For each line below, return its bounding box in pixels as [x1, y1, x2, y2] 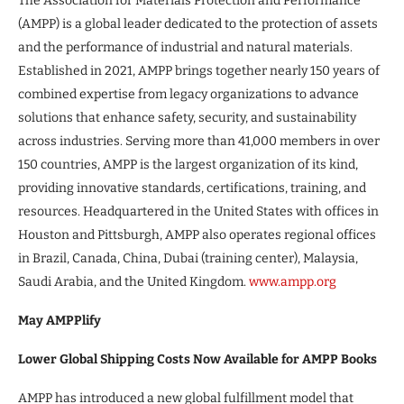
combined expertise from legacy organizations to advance [18, 86, 359, 102]
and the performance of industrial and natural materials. [18, 39, 353, 55]
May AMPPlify [18, 312, 101, 328]
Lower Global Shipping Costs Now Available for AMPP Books [18, 351, 377, 367]
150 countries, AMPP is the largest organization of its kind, [18, 156, 358, 172]
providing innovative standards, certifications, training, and [18, 179, 366, 196]
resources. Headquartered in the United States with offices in [18, 203, 379, 219]
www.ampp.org [249, 273, 336, 289]
